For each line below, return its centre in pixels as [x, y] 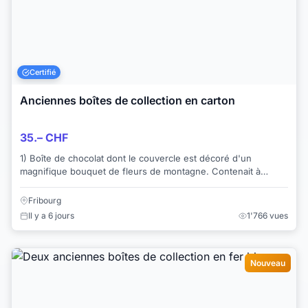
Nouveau [268, 263]
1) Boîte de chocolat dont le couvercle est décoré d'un [136, 158]
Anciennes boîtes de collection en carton [128, 101]
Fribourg [45, 200]
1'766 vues [267, 215]
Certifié [43, 72]
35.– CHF [44, 138]
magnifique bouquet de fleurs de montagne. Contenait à [140, 172]
